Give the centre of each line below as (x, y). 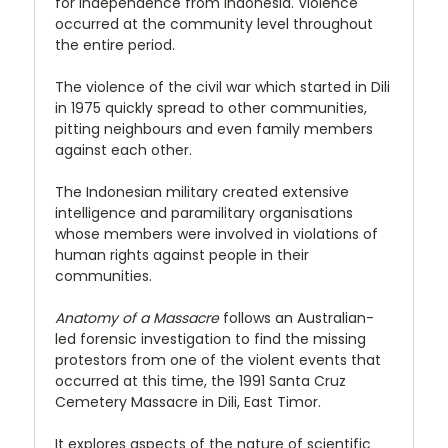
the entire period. (115, 44)
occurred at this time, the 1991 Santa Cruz (200, 380)
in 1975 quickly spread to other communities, (211, 107)
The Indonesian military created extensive (202, 191)
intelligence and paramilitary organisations (204, 212)
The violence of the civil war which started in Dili (222, 86)
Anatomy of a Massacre (137, 317)
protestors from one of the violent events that (218, 359)
